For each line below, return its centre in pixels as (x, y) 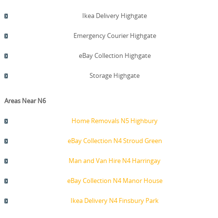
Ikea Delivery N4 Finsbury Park (115, 200)
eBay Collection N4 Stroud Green (115, 140)
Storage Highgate (115, 75)
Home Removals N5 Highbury (115, 120)
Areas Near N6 (25, 100)
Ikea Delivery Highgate (115, 15)
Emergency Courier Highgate (115, 35)
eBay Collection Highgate (115, 55)
